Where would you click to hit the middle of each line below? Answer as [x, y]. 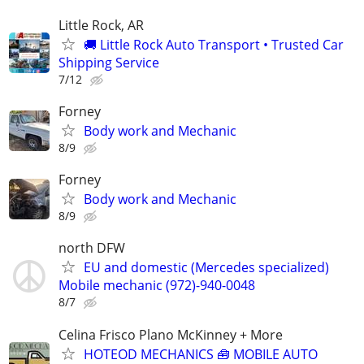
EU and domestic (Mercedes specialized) [206, 268]
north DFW [92, 248]
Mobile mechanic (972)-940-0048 [157, 286]
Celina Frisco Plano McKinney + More [171, 334]
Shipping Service [109, 62]
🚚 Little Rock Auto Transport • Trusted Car [214, 44]
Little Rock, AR [101, 25]
